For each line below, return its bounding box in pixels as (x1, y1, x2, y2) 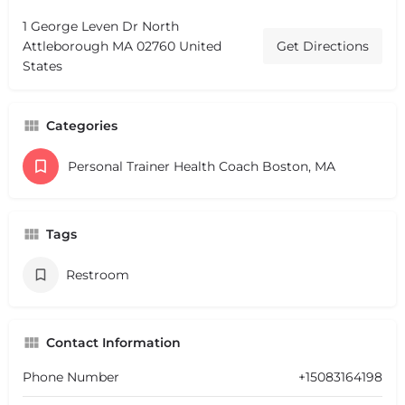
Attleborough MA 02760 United (23, 37, 221, 54)
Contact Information (46, 334, 181, 351)
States (23, 57, 62, 74)
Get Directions (277, 37, 369, 54)
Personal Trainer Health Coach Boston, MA (68, 157, 335, 174)
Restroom (66, 266, 129, 283)
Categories (46, 117, 118, 134)
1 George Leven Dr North (23, 17, 179, 34)
